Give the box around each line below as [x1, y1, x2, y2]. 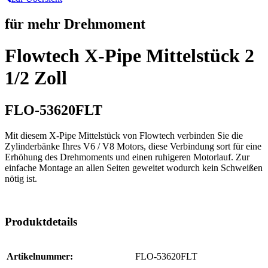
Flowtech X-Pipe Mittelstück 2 [5, 45, 254, 67]
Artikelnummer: [7, 251, 73, 262]
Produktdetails [5, 215, 77, 229]
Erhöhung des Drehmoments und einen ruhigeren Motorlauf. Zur [5, 151, 249, 162]
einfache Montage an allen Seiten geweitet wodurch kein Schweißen [5, 162, 263, 173]
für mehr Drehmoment [5, 16, 145, 32]
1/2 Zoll [5, 67, 67, 89]
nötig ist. [5, 173, 37, 184]
